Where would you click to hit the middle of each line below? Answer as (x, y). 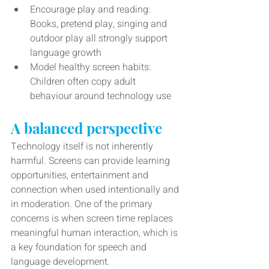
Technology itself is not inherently (83, 147)
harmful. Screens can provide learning (92, 161)
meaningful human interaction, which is (95, 233)
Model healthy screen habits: (92, 68)
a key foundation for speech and (80, 248)
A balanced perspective (86, 128)
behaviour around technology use (101, 96)
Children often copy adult (84, 82)
